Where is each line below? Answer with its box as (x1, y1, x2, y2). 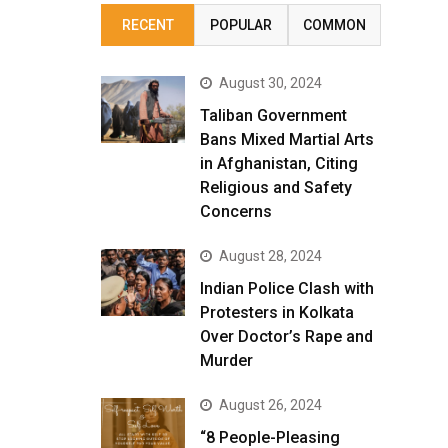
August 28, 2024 (219, 248, 322, 264)
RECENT (121, 17, 174, 33)
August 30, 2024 (219, 75, 322, 91)
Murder (200, 351, 253, 370)
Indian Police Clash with (200, 279, 374, 298)
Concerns (200, 202, 272, 221)
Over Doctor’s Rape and (200, 327, 373, 346)
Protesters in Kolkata (200, 303, 354, 322)
